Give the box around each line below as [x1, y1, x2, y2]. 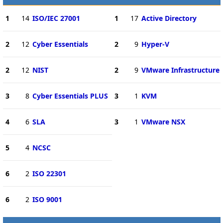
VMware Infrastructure [141, 65, 220, 75]
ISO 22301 [32, 168, 66, 178]
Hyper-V [141, 39, 169, 49]
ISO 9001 [32, 194, 62, 204]
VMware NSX [141, 116, 185, 126]
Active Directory [141, 13, 197, 23]
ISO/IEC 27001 [32, 13, 80, 23]
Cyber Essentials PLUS [32, 91, 108, 101]
